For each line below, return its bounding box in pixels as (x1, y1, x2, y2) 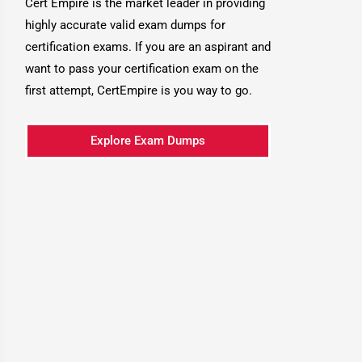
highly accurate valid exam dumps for (25, 18, 226, 32)
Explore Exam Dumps (90, 133, 206, 149)
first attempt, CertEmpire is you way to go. (25, 83, 256, 98)
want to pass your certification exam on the (25, 61, 259, 76)
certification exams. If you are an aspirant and (25, 40, 271, 54)
